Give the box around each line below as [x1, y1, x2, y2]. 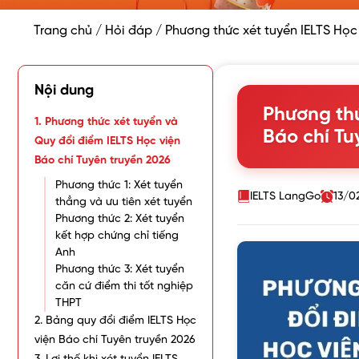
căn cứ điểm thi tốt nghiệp [55, 280, 193, 293]
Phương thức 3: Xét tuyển [55, 264, 184, 276]
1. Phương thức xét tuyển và [34, 116, 178, 129]
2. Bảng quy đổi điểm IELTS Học [34, 315, 196, 328]
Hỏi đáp [105, 24, 152, 38]
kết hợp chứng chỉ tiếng [55, 230, 179, 243]
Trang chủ [34, 24, 92, 38]
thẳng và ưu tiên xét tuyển [55, 196, 192, 209]
